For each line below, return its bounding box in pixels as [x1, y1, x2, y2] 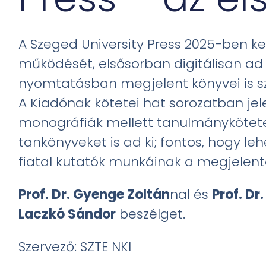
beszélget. [116, 205, 186, 224]
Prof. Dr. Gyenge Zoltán [18, 185, 170, 204]
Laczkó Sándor [18, 205, 116, 224]
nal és [170, 185, 213, 204]
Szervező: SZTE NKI [18, 237, 132, 256]
